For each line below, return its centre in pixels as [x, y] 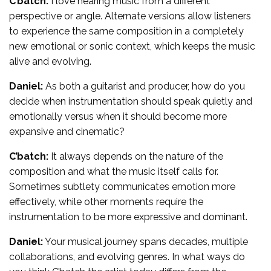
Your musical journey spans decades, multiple [145, 241]
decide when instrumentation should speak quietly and [131, 101]
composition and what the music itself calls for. [114, 171]
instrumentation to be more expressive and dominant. [128, 217]
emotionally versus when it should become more [118, 116]
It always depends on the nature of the [136, 156]
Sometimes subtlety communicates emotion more [122, 186]
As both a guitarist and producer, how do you [144, 86]
